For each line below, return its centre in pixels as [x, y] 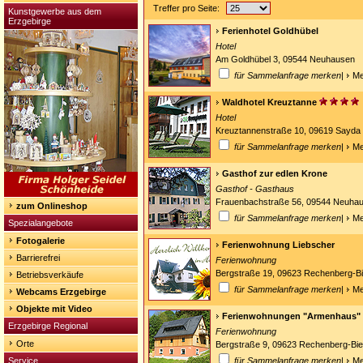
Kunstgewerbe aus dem [55, 11]
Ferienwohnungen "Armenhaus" [291, 316]
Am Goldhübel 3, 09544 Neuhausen [285, 59]
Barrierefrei [38, 258]
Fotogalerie [41, 241]
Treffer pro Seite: [186, 8]
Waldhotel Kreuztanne [269, 102]
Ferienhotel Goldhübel [270, 31]
